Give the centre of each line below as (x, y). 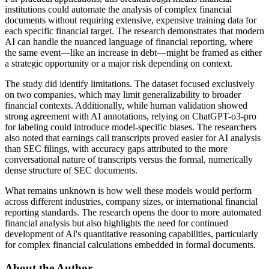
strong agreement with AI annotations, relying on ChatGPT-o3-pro (131, 116)
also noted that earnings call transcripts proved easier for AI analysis (133, 138)
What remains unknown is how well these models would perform (128, 190)
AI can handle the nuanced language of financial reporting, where (129, 41)
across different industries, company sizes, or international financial (131, 201)
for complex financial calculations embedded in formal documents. (130, 244)
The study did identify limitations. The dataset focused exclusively (130, 83)
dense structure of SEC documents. (71, 170)
